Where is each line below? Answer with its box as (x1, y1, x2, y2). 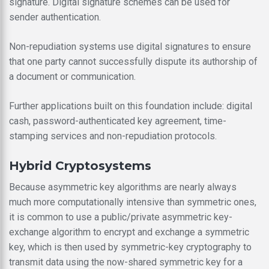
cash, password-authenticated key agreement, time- (9, 115, 226, 127)
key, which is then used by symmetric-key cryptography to (9, 241, 252, 253)
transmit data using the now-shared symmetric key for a (9, 256, 243, 268)
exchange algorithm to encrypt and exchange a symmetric (9, 226, 249, 238)
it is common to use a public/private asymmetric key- (9, 211, 232, 223)
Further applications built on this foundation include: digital (9, 100, 252, 112)
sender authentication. (9, 11, 101, 23)
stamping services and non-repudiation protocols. (9, 130, 217, 142)
